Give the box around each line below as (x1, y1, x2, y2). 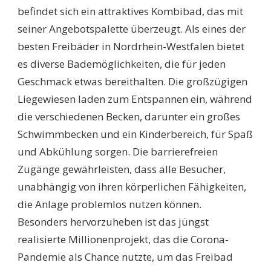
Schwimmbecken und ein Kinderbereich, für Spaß (18, 126, 253, 141)
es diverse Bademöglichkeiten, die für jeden (18, 56, 226, 71)
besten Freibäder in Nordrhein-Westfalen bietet (18, 39, 244, 53)
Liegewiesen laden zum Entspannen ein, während (18, 91, 252, 106)
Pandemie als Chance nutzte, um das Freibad (18, 249, 233, 264)
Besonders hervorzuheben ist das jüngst (18, 214, 209, 229)
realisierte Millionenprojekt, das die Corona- (18, 232, 229, 246)
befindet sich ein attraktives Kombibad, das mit (18, 4, 243, 18)
